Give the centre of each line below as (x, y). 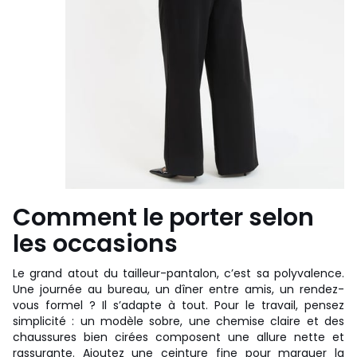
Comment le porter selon (163, 217)
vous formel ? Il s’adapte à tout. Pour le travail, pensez (178, 305)
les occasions (95, 243)
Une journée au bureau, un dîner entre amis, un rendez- (178, 289)
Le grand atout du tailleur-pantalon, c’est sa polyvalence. (178, 273)
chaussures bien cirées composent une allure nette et (178, 337)
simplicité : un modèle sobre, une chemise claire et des (178, 321)
